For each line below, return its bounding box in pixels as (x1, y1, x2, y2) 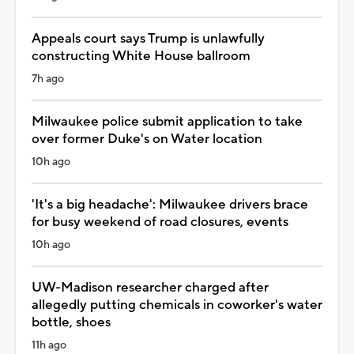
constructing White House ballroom (32, 47, 250, 65)
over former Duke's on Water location (32, 130, 262, 148)
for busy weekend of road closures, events (32, 213, 288, 231)
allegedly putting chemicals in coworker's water (32, 296, 322, 314)
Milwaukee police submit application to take (32, 112, 303, 130)
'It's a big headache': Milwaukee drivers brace (32, 195, 308, 213)
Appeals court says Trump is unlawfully (32, 29, 265, 47)
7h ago (32, 71, 64, 86)
